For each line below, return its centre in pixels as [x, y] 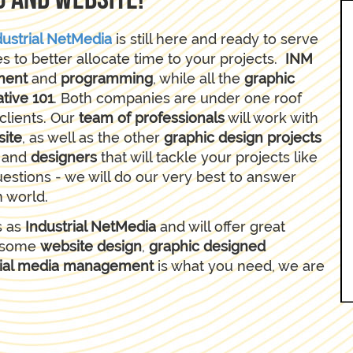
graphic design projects [243, 137]
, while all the [199, 78]
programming [107, 78]
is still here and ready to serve [215, 39]
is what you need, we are [239, 266]
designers [66, 157]
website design [91, 246]
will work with [271, 117]
